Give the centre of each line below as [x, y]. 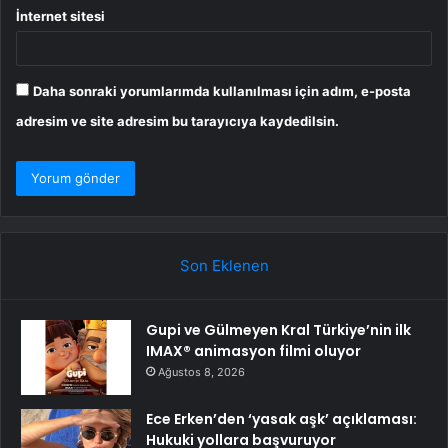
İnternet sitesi [60, 15]
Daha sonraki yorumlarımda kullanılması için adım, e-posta [222, 90]
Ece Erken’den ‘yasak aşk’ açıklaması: [281, 418]
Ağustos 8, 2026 [201, 371]
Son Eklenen [224, 265]
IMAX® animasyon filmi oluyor [253, 350]
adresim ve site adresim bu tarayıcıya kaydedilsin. [177, 120]
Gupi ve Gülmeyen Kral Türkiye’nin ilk [278, 329]
